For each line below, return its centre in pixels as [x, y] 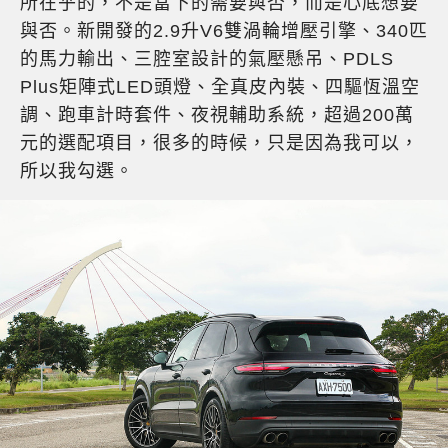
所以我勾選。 [77, 171]
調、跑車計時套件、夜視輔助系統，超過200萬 [217, 115]
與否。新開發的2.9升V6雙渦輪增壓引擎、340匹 [224, 31]
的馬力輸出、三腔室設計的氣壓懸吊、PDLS [207, 59]
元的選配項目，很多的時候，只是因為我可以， [219, 143]
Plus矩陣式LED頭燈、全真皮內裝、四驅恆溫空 [220, 87]
